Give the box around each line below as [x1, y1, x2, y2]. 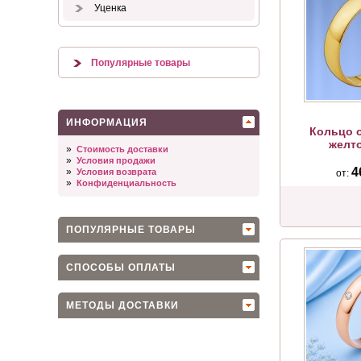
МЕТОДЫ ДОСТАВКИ [66, 300, 179, 311]
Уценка [92, 2, 127, 14]
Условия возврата [77, 167, 156, 176]
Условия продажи [77, 156, 156, 165]
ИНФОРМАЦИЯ [66, 117, 147, 128]
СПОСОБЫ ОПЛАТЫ [66, 262, 176, 273]
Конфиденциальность [77, 178, 176, 188]
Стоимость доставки [77, 144, 168, 154]
